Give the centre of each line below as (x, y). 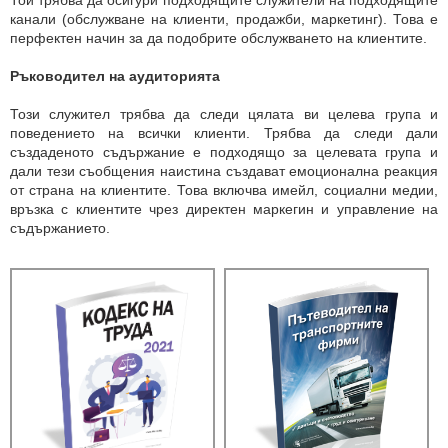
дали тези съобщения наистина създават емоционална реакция (224, 171)
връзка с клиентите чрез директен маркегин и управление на (224, 209)
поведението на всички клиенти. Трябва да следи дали (224, 133)
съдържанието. (62, 228)
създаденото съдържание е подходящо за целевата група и (224, 152)
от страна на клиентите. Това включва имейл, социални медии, (224, 190)
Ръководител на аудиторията (115, 76)
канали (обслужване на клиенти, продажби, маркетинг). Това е (224, 19)
